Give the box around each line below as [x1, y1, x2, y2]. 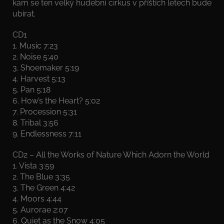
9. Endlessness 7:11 [12, 128, 81, 138]
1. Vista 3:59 [12, 160, 54, 170]
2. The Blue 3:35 [12, 171, 70, 181]
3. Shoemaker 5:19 [12, 62, 79, 72]
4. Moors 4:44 [12, 193, 61, 203]
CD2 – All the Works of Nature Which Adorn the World [12, 149, 209, 159]
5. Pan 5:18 [12, 84, 50, 94]
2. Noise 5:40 [12, 51, 58, 61]
